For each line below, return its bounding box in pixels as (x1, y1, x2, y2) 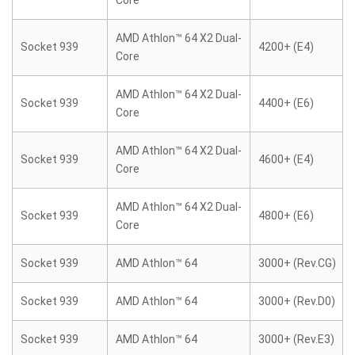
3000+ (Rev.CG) (258, 257, 336, 269)
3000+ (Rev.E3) (258, 333, 334, 345)
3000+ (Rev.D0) (258, 295, 335, 307)
